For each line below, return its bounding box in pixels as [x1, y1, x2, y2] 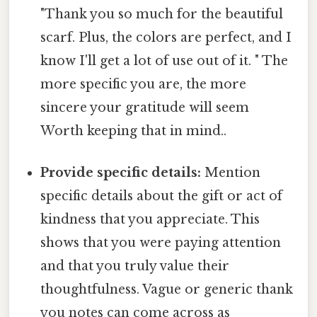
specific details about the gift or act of [40, 188, 283, 204]
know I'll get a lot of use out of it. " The [40, 53, 289, 69]
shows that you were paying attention [40, 235, 282, 251]
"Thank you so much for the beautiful [40, 6, 284, 23]
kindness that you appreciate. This [40, 212, 260, 228]
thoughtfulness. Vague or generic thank [40, 282, 294, 298]
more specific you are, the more [40, 76, 247, 93]
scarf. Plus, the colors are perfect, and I [40, 30, 292, 46]
